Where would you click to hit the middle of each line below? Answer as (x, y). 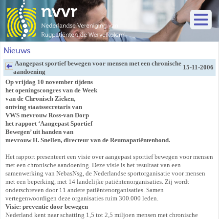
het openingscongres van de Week (51, 90)
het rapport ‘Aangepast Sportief (49, 123)
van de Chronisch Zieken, (40, 99)
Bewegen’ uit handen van (39, 132)
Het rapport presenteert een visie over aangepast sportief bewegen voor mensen (109, 157)
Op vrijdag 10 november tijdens (49, 82)
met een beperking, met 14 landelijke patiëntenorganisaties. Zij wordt (97, 182)
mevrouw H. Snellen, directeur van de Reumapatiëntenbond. (88, 140)
